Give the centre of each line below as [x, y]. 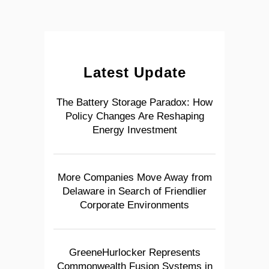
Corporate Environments [134, 205]
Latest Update [134, 73]
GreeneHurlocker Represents [134, 253]
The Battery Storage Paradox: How [134, 103]
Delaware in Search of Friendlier [134, 192]
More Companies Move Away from [134, 178]
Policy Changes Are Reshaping [134, 116]
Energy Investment [134, 130]
